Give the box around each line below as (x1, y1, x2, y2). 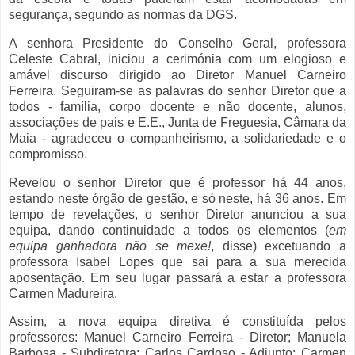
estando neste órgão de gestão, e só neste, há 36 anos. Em (9, 191, 346, 205)
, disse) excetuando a (211, 239, 347, 253)
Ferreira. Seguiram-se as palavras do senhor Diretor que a (9, 83, 346, 97)
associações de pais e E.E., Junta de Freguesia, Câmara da (9, 115, 346, 129)
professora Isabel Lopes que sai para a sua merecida (9, 254, 346, 269)
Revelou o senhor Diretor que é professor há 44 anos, (9, 175, 346, 189)
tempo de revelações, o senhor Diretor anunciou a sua (9, 207, 346, 221)
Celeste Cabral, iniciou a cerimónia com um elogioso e (9, 52, 346, 66)
